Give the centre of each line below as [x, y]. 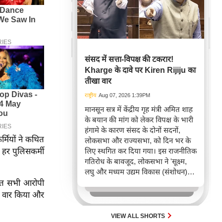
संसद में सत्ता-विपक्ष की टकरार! [129, 59]
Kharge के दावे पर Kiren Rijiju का [140, 70]
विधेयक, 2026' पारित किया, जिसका [134, 182]
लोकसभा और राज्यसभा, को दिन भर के [138, 141]
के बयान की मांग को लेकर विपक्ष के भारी [139, 120]
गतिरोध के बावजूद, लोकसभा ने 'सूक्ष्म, [136, 162]
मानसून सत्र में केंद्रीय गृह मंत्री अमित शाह [139, 110]
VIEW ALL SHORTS [139, 216]
